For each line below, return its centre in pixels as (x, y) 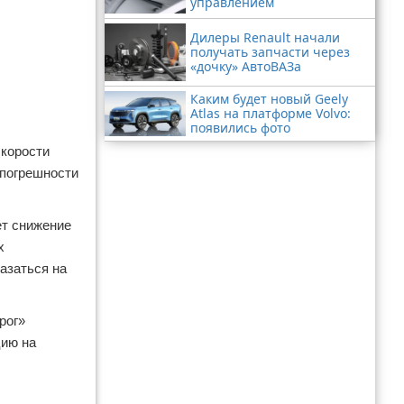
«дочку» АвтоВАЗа (246, 66)
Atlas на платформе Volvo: (271, 113)
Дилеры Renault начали (265, 37)
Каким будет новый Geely (269, 98)
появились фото (240, 127)
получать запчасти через (270, 51)
